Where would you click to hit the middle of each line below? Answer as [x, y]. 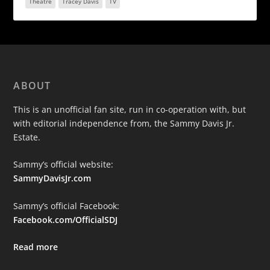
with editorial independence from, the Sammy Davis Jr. [124, 123]
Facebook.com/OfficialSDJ [66, 219]
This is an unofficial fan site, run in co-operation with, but [130, 109]
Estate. [27, 137]
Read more [36, 247]
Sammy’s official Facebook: [67, 206]
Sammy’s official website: [64, 165]
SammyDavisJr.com [52, 178]
